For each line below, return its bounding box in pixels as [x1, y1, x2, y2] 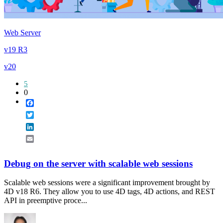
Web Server [4, 28, 41, 37]
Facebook [34, 98, 65, 107]
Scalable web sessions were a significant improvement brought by [4, 178, 210, 187]
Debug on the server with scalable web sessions [4, 158, 193, 169]
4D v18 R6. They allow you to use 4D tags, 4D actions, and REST [4, 187, 215, 196]
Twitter [34, 110, 56, 119]
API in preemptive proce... [4, 196, 87, 205]
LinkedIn [34, 122, 63, 131]
